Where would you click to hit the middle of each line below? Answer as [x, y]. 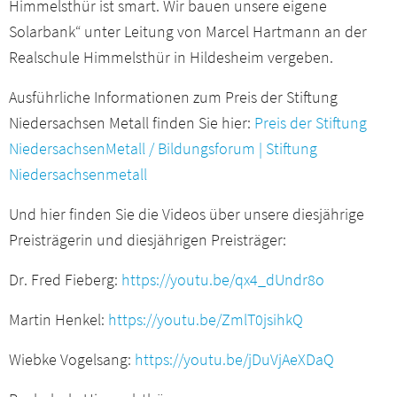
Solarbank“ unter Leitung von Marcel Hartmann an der [188, 32]
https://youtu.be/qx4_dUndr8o [223, 280]
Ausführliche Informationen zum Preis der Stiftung [173, 97]
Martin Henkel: [58, 320]
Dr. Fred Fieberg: [65, 280]
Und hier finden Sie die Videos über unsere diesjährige [187, 214]
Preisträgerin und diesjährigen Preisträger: [148, 240]
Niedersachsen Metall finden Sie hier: [132, 123]
